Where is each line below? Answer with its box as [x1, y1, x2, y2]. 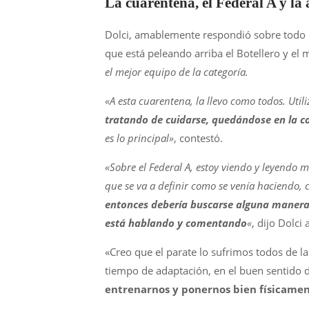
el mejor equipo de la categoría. [105, 65, 248, 79]
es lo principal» [105, 131, 174, 145]
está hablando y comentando [105, 216, 247, 230]
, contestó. [174, 131, 223, 145]
